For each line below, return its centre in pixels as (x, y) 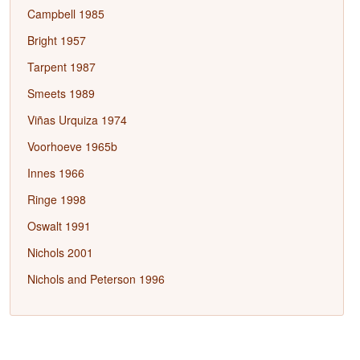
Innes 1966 (55, 173)
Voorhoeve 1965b (72, 146)
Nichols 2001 (60, 252)
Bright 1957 (56, 40)
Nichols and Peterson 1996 (96, 279)
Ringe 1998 (56, 199)
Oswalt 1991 (59, 226)
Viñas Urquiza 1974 (77, 120)
